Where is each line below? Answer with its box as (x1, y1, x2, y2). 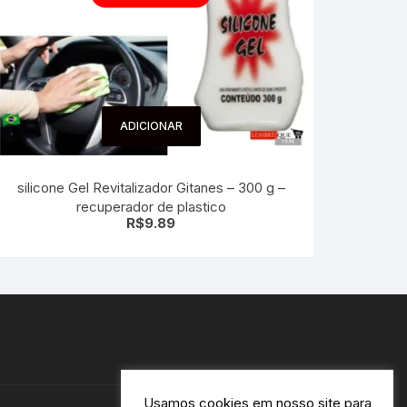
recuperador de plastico (75, 198, 226, 216)
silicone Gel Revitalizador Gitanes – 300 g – (16, 179, 285, 197)
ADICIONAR (119, 119, 183, 134)
